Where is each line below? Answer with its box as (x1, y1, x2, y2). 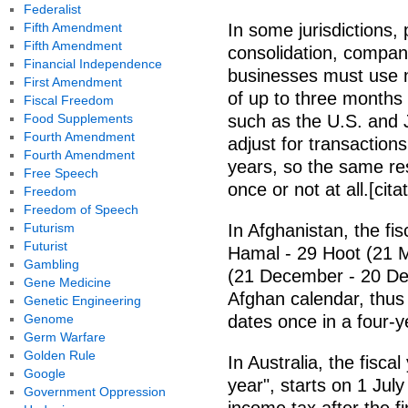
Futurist (23, 239, 67, 253)
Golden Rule (23, 348, 96, 362)
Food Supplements (23, 111, 133, 126)
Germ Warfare (23, 330, 106, 344)
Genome (23, 311, 74, 326)
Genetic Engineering (23, 293, 141, 308)
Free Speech (23, 166, 98, 180)
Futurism (23, 220, 75, 235)
